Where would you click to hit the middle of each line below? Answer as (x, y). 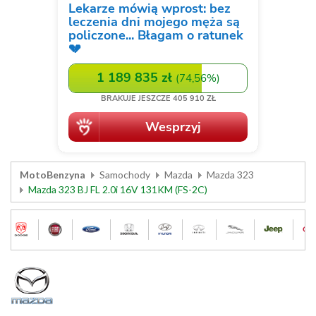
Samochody (125, 175)
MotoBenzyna (53, 175)
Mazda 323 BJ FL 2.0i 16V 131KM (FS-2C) (118, 189)
